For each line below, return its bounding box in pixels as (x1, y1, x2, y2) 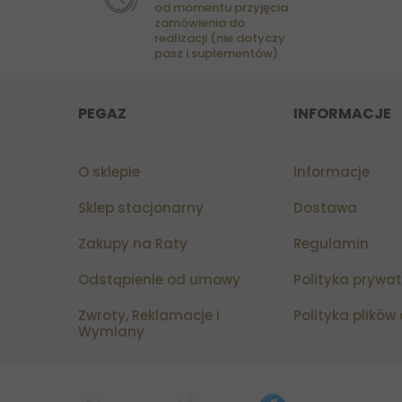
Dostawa (293, 198, 357, 218)
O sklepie (78, 162, 140, 182)
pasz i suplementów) (154, 45, 278, 63)
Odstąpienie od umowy (78, 270, 240, 290)
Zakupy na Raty (78, 234, 188, 254)
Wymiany (78, 322, 144, 342)
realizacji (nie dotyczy (154, 30, 285, 48)
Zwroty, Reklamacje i (78, 306, 220, 326)
